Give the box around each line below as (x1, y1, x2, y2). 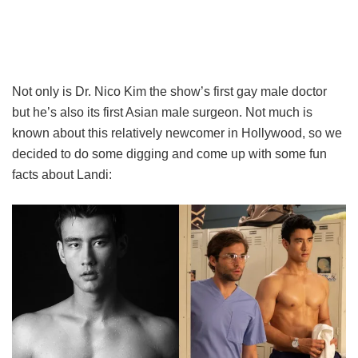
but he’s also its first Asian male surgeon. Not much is (12, 105, 312, 120)
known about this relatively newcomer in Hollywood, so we (12, 126, 342, 141)
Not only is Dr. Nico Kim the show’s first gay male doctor (12, 85, 327, 99)
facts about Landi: (12, 168, 112, 182)
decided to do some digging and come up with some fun (12, 147, 327, 161)
